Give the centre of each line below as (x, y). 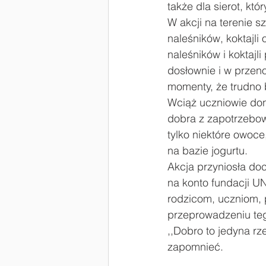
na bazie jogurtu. (209, 151)
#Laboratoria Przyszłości (178, 23)
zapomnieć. (195, 247)
